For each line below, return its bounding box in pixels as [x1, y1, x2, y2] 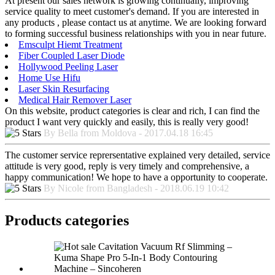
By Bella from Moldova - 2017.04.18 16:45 [44, 128, 213, 139]
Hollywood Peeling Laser [18, 61, 118, 72]
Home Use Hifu [18, 72, 80, 83]
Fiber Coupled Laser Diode [18, 50, 125, 61]
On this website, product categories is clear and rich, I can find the [5, 106, 260, 117]
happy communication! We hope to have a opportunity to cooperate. [5, 172, 268, 183]
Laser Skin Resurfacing [18, 83, 109, 95]
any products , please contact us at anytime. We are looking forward [5, 17, 266, 28]
